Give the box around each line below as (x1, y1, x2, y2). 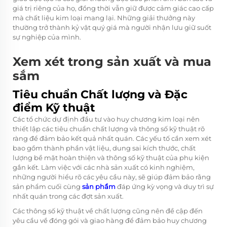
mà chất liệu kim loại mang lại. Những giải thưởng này (13, 13, 195, 22)
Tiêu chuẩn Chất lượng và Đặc (13, 87, 187, 101)
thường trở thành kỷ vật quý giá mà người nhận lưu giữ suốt (13, 23, 211, 31)
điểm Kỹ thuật (13, 100, 95, 115)
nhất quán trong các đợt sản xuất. (13, 192, 124, 200)
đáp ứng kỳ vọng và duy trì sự (117, 182, 214, 191)
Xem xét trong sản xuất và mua (13, 54, 211, 69)
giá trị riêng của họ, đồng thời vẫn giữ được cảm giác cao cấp (13, 4, 214, 12)
